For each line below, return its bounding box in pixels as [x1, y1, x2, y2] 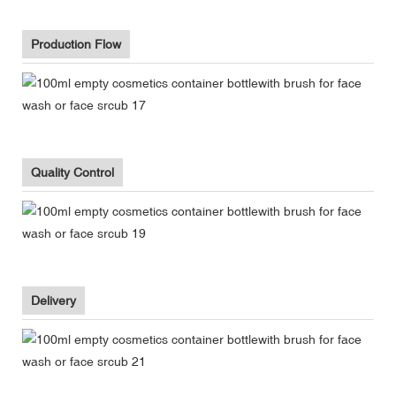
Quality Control [31, 164, 114, 179]
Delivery [31, 293, 76, 308]
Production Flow [31, 36, 121, 51]
